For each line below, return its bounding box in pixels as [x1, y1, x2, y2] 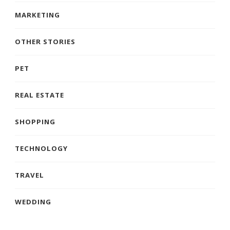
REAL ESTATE [15, 90, 64, 100]
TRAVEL [15, 170, 44, 180]
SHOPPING [15, 117, 55, 126]
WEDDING [15, 197, 51, 206]
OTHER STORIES [15, 36, 75, 46]
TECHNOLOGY [15, 143, 68, 153]
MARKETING [15, 10, 60, 20]
